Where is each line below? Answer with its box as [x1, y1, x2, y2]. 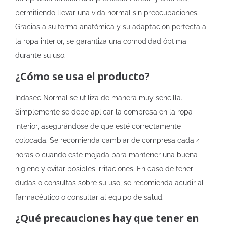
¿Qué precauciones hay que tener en [15, 211, 199, 225]
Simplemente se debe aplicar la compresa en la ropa [15, 108, 193, 116]
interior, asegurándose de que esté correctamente [15, 122, 181, 130]
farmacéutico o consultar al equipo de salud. [15, 193, 164, 201]
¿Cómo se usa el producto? [15, 69, 150, 83]
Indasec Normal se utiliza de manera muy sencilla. [15, 94, 182, 102]
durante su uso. [15, 51, 66, 59]
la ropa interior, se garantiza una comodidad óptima [15, 37, 186, 45]
